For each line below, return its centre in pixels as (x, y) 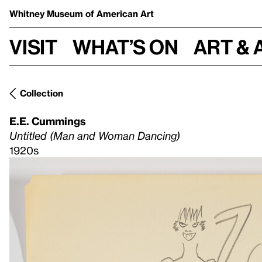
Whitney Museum (47, 13)
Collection (42, 93)
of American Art (120, 13)
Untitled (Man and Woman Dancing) (95, 135)
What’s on (125, 46)
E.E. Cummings (48, 121)
